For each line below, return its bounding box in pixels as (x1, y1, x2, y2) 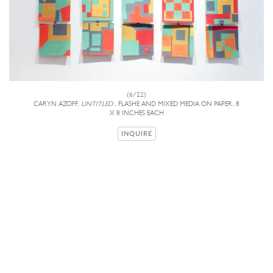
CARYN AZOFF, (34, 100, 81, 108)
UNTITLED (81, 100, 113, 108)
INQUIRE (121, 130, 152, 138)
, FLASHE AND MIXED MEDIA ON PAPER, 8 (113, 100, 239, 108)
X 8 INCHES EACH (109, 109, 164, 118)
